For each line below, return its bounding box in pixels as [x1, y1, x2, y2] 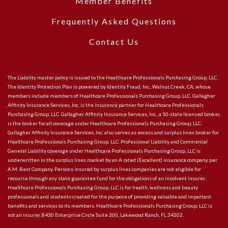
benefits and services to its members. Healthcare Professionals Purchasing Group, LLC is [8, 202, 212, 209]
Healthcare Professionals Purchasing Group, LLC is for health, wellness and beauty [8, 184, 198, 190]
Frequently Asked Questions [51, 16, 177, 26]
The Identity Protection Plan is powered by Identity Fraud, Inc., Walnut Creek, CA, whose [8, 83, 211, 90]
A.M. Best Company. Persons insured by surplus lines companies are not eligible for [8, 165, 201, 172]
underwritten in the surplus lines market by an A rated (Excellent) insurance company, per [8, 156, 217, 163]
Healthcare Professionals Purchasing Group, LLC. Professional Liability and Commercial [8, 138, 208, 145]
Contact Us [89, 36, 139, 46]
